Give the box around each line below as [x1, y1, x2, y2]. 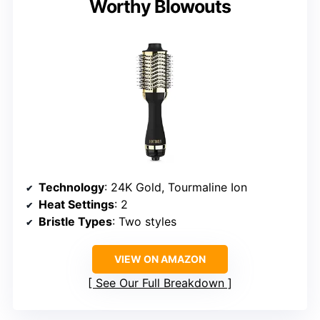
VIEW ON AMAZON [114, 253, 206, 266]
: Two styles [112, 214, 176, 229]
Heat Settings [39, 197, 114, 212]
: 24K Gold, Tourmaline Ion [104, 180, 247, 195]
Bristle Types [39, 214, 112, 229]
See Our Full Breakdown [96, 276, 224, 291]
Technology [39, 180, 104, 195]
